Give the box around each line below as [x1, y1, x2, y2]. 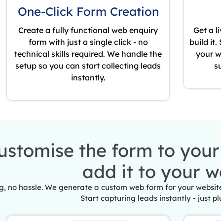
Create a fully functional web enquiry [18, 25, 158, 36]
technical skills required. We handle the [14, 49, 162, 59]
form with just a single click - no [28, 37, 148, 47]
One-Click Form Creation [17, 4, 159, 19]
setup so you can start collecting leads [15, 61, 161, 71]
